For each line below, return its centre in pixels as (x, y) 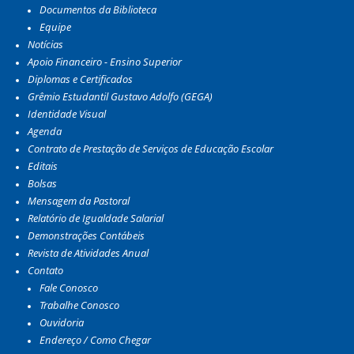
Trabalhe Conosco (79, 305)
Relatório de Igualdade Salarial (96, 218)
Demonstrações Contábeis (86, 235)
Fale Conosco (69, 287)
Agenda (45, 131)
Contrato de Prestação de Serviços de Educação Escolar (151, 148)
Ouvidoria (62, 322)
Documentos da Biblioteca (98, 9)
